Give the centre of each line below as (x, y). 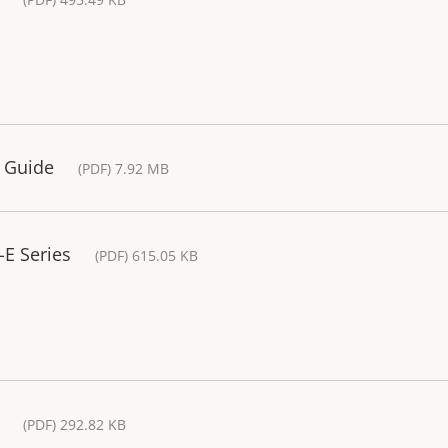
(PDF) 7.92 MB (123, 169)
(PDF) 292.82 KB (74, 425)
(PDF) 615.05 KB (146, 256)
